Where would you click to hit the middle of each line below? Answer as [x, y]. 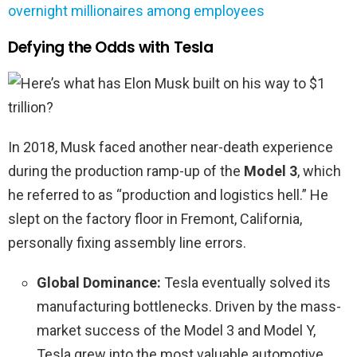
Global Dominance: [99, 283]
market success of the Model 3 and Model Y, [176, 331]
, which [319, 171]
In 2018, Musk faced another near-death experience [171, 147]
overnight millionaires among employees [136, 11]
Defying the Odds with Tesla [111, 48]
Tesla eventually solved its [246, 283]
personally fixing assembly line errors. [127, 243]
